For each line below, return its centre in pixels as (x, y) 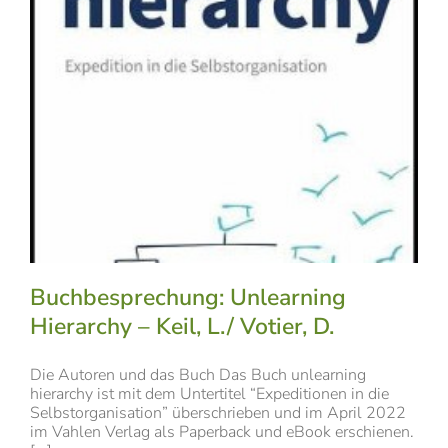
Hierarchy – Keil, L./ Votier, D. (182, 326)
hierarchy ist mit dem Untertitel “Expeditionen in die (209, 393)
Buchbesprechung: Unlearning (188, 297)
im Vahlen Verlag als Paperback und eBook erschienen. (222, 431)
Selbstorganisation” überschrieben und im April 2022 (218, 412)
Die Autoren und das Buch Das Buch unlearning (198, 374)
